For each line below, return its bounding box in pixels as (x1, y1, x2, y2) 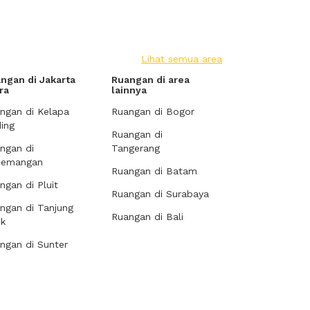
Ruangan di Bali (111, 211, 183, 222)
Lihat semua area (141, 53, 222, 64)
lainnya (111, 84, 147, 95)
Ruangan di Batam (111, 165, 197, 176)
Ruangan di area (111, 74, 190, 85)
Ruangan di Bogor (111, 106, 194, 117)
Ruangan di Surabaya (111, 188, 209, 199)
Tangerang (111, 143, 160, 154)
